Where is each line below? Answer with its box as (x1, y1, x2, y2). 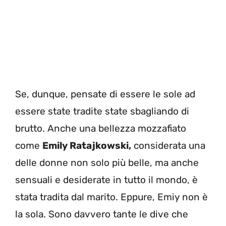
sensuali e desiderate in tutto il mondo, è (15, 174, 198, 186)
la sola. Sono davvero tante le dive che (15, 208, 188, 220)
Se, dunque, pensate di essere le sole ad (15, 88, 195, 100)
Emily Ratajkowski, (42, 139, 131, 151)
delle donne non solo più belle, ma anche (15, 156, 199, 168)
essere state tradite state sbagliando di (15, 105, 189, 117)
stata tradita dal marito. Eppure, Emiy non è (15, 191, 208, 203)
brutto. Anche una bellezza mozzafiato (15, 122, 186, 134)
